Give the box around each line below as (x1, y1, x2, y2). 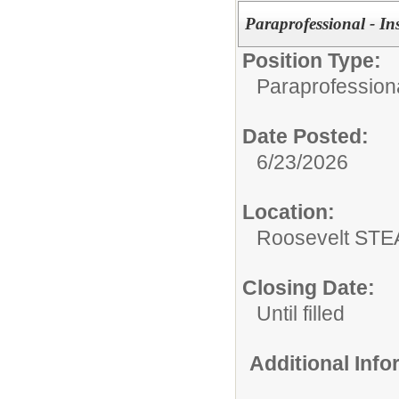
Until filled (256, 301, 345, 325)
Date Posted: (242, 124, 369, 148)
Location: (242, 199, 335, 224)
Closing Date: (242, 275, 375, 299)
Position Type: (242, 48, 381, 72)
